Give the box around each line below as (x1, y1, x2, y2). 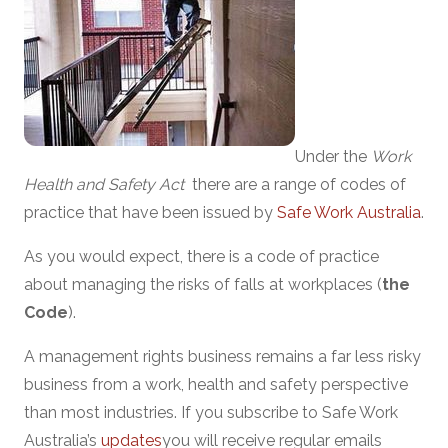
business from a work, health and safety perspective (24, 375, 408, 394)
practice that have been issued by (24, 203, 277, 222)
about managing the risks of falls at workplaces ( (24, 275, 382, 294)
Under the (295, 147, 371, 166)
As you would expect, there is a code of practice (24, 247, 379, 266)
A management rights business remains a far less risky (24, 347, 421, 366)
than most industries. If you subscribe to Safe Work (24, 403, 398, 422)
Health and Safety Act (24, 175, 184, 194)
